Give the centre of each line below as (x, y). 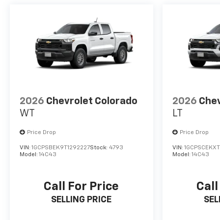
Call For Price (82, 186)
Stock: (99, 148)
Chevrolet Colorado (92, 101)
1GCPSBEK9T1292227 (61, 148)
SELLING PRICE (82, 200)
